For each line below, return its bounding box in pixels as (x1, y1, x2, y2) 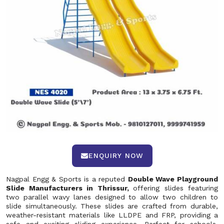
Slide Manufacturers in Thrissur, (6, 184, 133, 192)
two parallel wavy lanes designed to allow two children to (6, 193, 218, 201)
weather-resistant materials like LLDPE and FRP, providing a (6, 211, 218, 219)
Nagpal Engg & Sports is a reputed (6, 175, 128, 183)
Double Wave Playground (127, 175, 218, 183)
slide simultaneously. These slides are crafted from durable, (6, 202, 218, 210)
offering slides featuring (133, 184, 218, 192)
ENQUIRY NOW (88, 151, 143, 159)
